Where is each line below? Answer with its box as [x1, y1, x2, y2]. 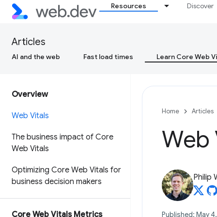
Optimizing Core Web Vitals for [12, 165, 121, 175]
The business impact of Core [12, 132, 113, 142]
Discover [187, 1, 214, 10]
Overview [12, 90, 48, 99]
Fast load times [83, 52, 133, 61]
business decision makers [12, 177, 102, 186]
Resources [111, 1, 147, 10]
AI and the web [12, 52, 60, 61]
